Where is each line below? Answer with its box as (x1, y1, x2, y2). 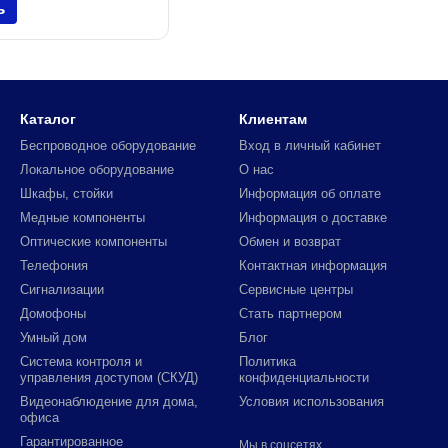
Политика (239, 354, 296, 369)
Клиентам (239, 111, 307, 127)
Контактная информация (239, 258, 387, 273)
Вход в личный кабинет (239, 138, 381, 153)
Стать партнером (239, 306, 342, 321)
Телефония (20, 258, 88, 273)
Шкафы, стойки (20, 186, 113, 201)
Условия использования (239, 394, 384, 409)
